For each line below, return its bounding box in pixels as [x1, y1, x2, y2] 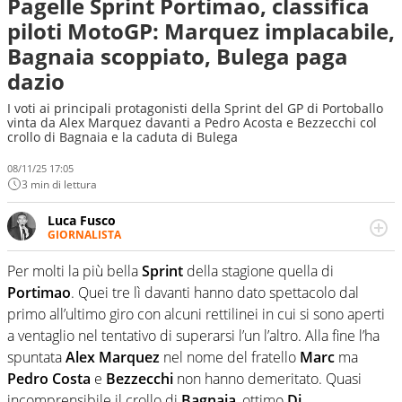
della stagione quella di [183, 261, 334, 282]
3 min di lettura [22, 176, 97, 192]
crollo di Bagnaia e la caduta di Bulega [7, 128, 238, 145]
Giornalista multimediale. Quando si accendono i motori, [48, 241, 388, 259]
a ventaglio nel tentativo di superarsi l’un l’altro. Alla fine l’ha [7, 326, 380, 346]
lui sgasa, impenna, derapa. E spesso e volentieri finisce [48, 258, 382, 276]
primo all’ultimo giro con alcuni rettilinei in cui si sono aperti [7, 304, 385, 325]
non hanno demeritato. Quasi [173, 369, 362, 389]
